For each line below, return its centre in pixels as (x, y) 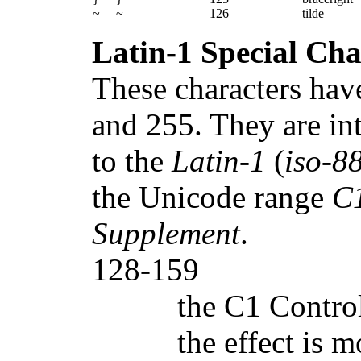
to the (132, 161)
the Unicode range (212, 197)
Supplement (166, 234)
